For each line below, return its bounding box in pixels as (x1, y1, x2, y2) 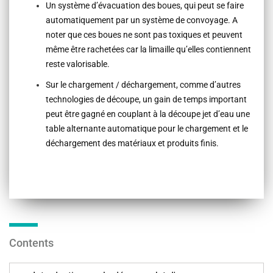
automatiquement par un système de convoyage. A (46, 15, 238, 25)
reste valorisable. (46, 58, 110, 69)
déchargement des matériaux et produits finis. (46, 138, 219, 148)
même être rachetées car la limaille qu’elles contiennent (46, 44, 251, 54)
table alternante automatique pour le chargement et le (46, 123, 248, 133)
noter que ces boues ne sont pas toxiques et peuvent (46, 29, 243, 40)
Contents (9, 236, 54, 249)
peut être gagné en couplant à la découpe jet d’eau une (46, 108, 250, 119)
